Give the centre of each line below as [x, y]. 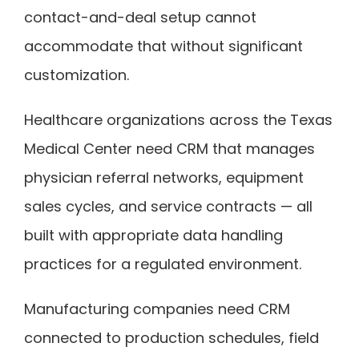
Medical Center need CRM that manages [169, 148]
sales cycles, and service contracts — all [168, 206]
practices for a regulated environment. [163, 264]
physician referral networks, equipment [164, 177]
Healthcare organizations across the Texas [178, 119]
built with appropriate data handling [153, 235]
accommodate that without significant [163, 46]
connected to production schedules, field [171, 337]
